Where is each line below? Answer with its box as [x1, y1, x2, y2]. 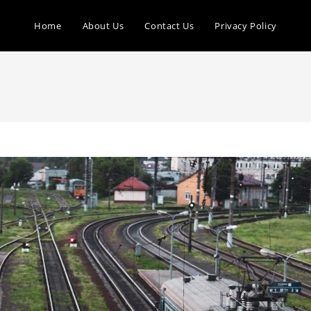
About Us [82, 19, 124, 32]
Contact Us [144, 19, 194, 32]
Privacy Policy [215, 19, 277, 32]
